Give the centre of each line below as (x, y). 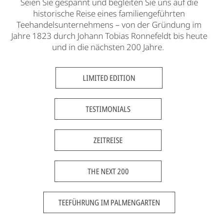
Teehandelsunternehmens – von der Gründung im (109, 24)
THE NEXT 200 (108, 171)
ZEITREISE (108, 140)
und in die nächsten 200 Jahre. (109, 47)
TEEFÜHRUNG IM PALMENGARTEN (109, 202)
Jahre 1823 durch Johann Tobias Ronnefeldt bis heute (109, 36)
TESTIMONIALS (108, 109)
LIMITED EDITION (109, 78)
